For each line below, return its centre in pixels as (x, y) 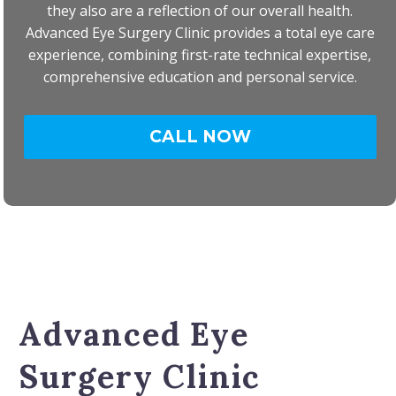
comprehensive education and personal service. (200, 77)
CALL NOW (200, 137)
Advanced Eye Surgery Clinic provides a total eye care (200, 33)
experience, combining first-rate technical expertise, (200, 55)
